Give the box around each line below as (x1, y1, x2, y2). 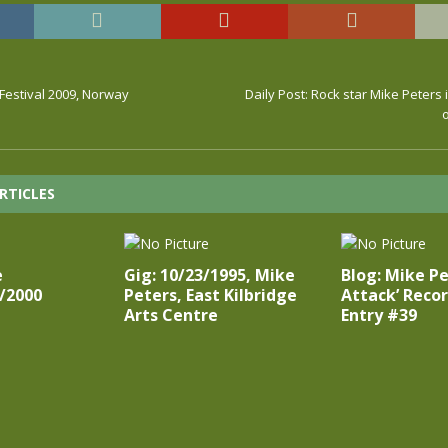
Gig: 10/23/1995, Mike (123, 264, 295, 286)
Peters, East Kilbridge (123, 284, 297, 306)
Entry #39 (340, 304, 417, 326)
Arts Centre (123, 304, 218, 326)
